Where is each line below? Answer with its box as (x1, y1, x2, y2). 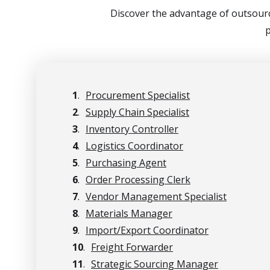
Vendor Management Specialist (86, 190, 227, 203)
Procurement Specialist (86, 89, 190, 102)
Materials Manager (86, 207, 172, 220)
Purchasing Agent (86, 156, 166, 169)
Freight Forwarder (91, 240, 173, 254)
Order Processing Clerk (86, 173, 190, 186)
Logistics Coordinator (86, 139, 183, 152)
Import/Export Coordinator (86, 224, 209, 237)
